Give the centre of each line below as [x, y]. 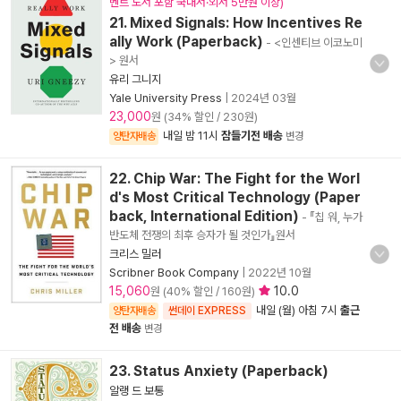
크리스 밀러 [135, 254]
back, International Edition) [204, 216]
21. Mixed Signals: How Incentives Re [236, 23]
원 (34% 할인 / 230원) [205, 117]
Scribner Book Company [174, 273]
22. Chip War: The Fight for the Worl [235, 179]
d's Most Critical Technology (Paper [235, 197]
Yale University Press [166, 98]
